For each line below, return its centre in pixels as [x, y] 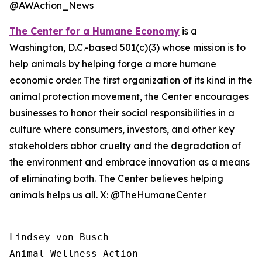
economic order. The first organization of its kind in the [131, 80]
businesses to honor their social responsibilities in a [122, 113]
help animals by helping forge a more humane [113, 64]
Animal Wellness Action [77, 254]
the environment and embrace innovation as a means [130, 162]
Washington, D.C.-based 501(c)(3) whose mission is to [127, 47]
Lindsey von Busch [59, 237]
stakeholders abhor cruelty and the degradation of [125, 146]
